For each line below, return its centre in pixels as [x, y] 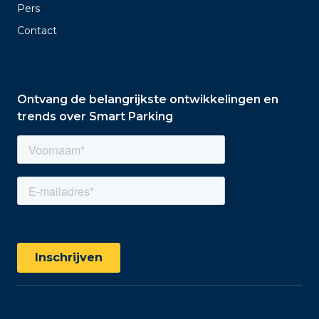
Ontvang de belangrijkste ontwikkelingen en [148, 99]
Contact [37, 30]
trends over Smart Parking [95, 116]
